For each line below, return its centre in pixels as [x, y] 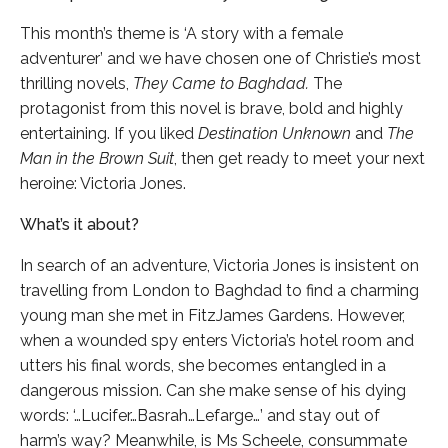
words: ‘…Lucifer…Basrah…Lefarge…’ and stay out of [200, 415]
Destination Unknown [274, 133]
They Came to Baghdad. [223, 83]
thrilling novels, [76, 83]
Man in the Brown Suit [97, 158]
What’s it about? [79, 224]
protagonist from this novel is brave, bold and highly [211, 108]
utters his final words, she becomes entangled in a [203, 365]
